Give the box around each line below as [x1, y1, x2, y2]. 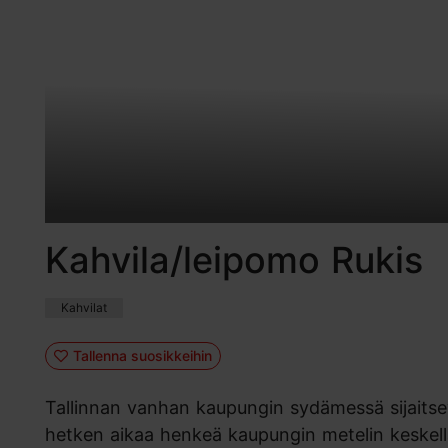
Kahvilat [61, 300, 107, 316]
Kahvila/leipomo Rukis [45, 238, 423, 283]
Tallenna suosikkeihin [72, 346, 212, 364]
